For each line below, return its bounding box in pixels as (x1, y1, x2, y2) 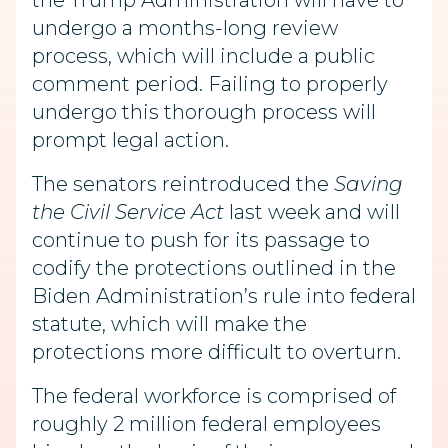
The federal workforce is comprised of (32, 384, 396, 408)
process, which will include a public (32, 44, 375, 68)
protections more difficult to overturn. (32, 340, 401, 364)
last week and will (224, 200, 400, 224)
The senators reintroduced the (32, 172, 334, 196)
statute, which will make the (32, 312, 307, 336)
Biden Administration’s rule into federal (32, 284, 416, 308)
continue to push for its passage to (32, 228, 370, 252)
